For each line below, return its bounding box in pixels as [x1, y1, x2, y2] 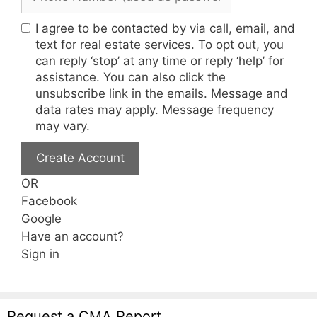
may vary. [35, 118, 90, 133]
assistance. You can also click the [35, 69, 226, 84]
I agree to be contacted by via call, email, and [35, 21, 295, 35]
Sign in [21, 246, 59, 261]
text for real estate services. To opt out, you [35, 37, 284, 52]
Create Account [36, 150, 125, 165]
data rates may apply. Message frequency [35, 102, 274, 117]
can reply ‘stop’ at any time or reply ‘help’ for [35, 53, 284, 68]
